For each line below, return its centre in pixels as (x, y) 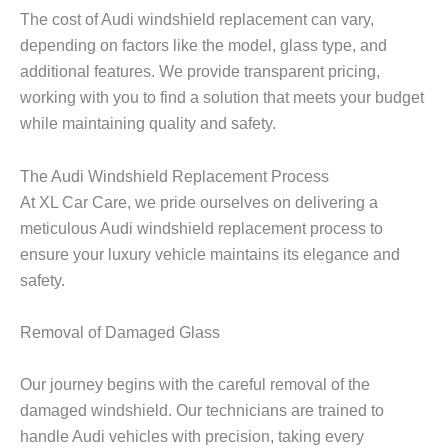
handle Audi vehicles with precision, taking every (192, 436)
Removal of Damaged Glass (120, 331)
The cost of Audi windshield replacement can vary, (197, 19)
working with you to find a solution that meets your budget (222, 97)
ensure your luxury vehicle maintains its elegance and (210, 253)
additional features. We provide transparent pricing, (200, 71)
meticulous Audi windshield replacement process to (201, 227)
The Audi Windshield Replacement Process (174, 175)
